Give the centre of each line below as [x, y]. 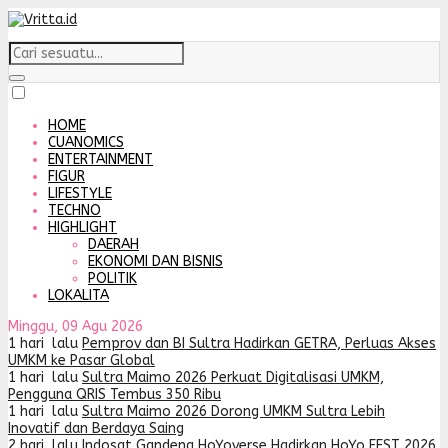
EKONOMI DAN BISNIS [155, 261]
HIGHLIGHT [82, 227]
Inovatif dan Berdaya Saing [96, 428]
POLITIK [112, 278]
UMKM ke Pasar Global [81, 360]
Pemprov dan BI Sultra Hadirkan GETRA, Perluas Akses [259, 343]
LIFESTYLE [80, 193]
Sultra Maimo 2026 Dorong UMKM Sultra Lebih [233, 411]
